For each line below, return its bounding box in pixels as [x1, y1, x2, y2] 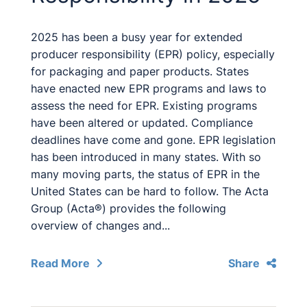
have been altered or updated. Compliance [31, 116, 253, 130]
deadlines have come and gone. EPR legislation [31, 133, 275, 147]
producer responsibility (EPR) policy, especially [31, 47, 275, 61]
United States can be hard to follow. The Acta [31, 184, 269, 198]
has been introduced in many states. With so [31, 150, 261, 164]
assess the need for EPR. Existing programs [31, 99, 257, 112]
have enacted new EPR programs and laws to [31, 82, 267, 95]
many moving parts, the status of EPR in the [31, 167, 260, 181]
